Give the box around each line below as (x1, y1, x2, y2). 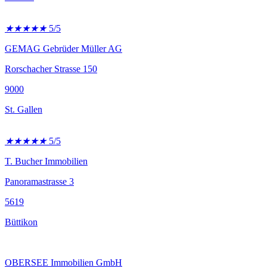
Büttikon (5, 217, 38, 227)
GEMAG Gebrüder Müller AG (5, 44, 122, 54)
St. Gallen (5, 104, 42, 114)
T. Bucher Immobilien (5, 156, 88, 166)
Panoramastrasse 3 (5, 176, 74, 187)
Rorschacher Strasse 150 (5, 64, 97, 74)
